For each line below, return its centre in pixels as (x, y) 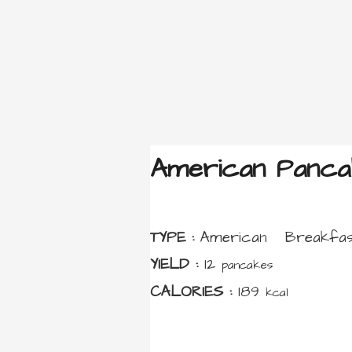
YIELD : (177, 264)
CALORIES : (194, 292)
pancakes (247, 265)
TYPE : (175, 238)
